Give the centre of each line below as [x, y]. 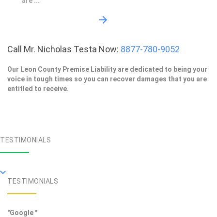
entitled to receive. [38, 89]
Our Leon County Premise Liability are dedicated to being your [107, 70]
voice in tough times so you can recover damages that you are [107, 79]
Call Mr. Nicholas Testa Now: [64, 49]
